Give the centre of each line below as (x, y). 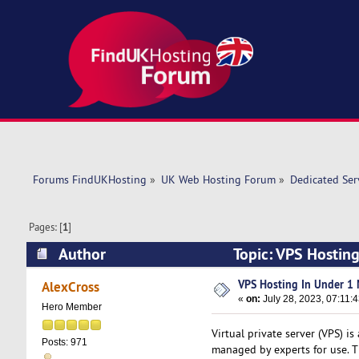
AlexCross (71, 287)
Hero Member (71, 307)
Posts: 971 (64, 343)
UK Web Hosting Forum (218, 180)
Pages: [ (46, 227)
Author (82, 254)
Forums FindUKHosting (89, 180)
